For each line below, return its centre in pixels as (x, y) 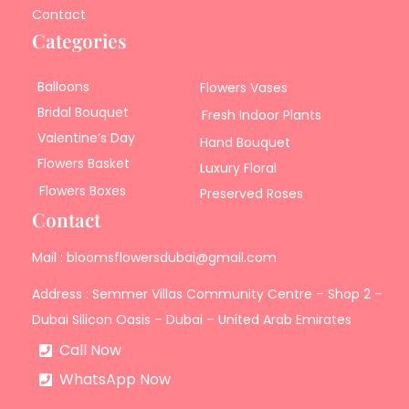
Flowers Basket (83, 163)
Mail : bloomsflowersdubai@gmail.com (155, 257)
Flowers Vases (243, 88)
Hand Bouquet (245, 143)
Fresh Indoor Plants (261, 115)
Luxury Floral (238, 168)
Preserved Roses (251, 194)
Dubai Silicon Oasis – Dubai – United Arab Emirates (192, 319)
